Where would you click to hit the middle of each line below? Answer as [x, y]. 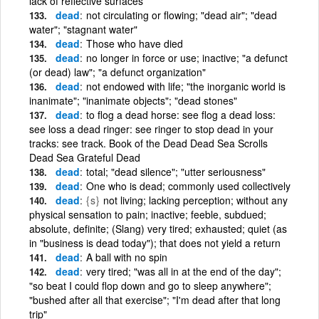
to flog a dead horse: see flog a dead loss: [181, 114]
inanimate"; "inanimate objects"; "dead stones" [133, 100]
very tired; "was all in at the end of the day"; [184, 271]
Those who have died [135, 43]
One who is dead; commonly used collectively [188, 185]
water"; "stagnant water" [83, 29]
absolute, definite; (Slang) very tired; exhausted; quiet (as [158, 228]
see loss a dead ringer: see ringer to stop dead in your [151, 129]
